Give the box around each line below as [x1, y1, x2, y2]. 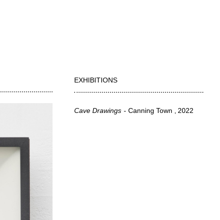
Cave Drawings [74, 107, 122, 114]
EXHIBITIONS [74, 76, 118, 84]
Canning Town [128, 107, 174, 114]
